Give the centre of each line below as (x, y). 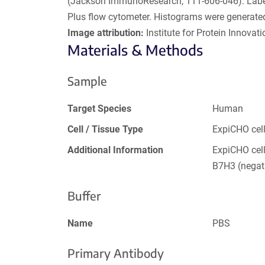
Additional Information (115, 150)
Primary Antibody (116, 253)
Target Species (99, 108)
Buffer (84, 195)
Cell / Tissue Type (105, 129)
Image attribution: (106, 33)
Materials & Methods (135, 49)
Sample (87, 80)
